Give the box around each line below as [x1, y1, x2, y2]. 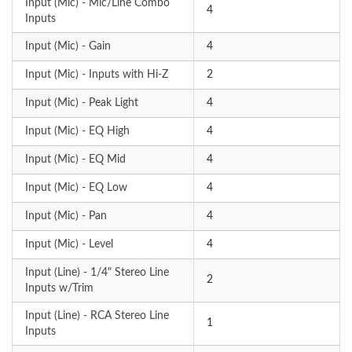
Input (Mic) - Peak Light [25, 97, 138, 109]
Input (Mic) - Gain [25, 41, 111, 53]
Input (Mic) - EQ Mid [25, 154, 126, 166]
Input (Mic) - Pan [25, 211, 107, 222]
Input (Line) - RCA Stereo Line [25, 310, 169, 322]
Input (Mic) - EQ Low [25, 182, 127, 194]
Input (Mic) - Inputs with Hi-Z [25, 69, 168, 81]
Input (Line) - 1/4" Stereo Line [25, 267, 169, 279]
